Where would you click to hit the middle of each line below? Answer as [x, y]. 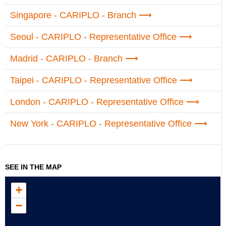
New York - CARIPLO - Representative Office [101, 124]
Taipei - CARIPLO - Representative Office [94, 80]
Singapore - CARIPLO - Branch [73, 15]
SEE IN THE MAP [33, 167]
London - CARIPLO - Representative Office [97, 102]
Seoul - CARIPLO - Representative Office [93, 37]
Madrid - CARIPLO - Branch [66, 59]
